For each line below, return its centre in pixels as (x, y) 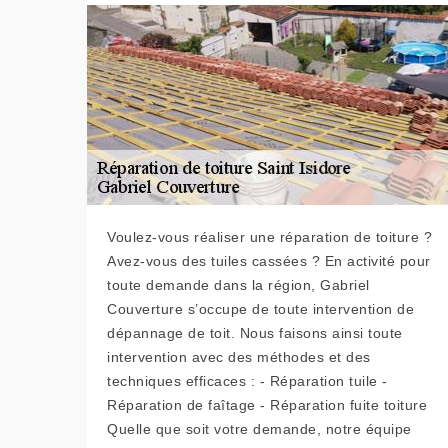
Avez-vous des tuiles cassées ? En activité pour (269, 261)
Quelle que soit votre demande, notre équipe (259, 429)
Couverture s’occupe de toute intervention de (260, 309)
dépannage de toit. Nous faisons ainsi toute (255, 333)
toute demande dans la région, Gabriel (238, 285)
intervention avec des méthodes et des (239, 357)
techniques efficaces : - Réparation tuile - (247, 381)
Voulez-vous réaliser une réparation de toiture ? (269, 237)
